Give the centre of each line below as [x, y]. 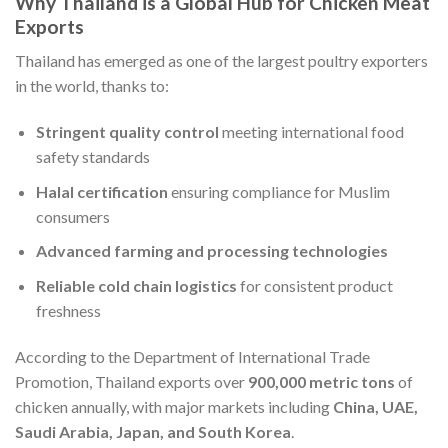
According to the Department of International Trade [192, 356]
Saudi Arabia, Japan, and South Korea [153, 431]
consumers [72, 216]
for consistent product [314, 285]
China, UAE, [375, 406]
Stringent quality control [127, 131]
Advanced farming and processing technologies [211, 251]
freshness [68, 310]
